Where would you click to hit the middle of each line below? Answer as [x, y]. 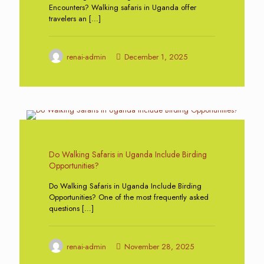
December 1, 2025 [156, 57]
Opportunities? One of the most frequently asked [129, 197]
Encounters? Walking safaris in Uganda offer [123, 7]
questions [64, 208]
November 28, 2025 [159, 247]
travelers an [68, 19]
